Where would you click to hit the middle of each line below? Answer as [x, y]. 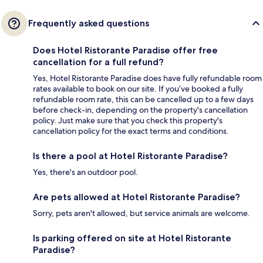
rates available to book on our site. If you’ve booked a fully [138, 88]
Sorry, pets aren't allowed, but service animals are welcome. [141, 213]
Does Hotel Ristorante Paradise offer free [125, 50]
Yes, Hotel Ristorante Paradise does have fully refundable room [147, 78]
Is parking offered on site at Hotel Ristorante [132, 238]
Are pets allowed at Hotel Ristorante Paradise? [136, 197]
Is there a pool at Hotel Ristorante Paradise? [130, 156]
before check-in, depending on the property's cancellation [140, 109]
